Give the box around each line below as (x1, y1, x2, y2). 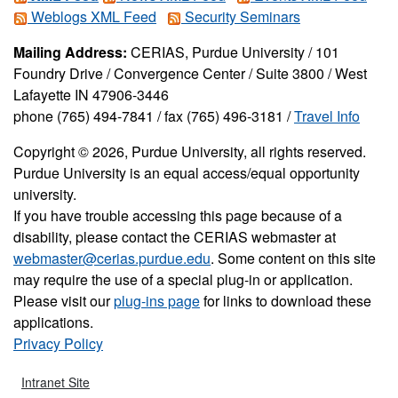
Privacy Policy (13, 332, 103, 354)
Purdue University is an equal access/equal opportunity (13, 162, 360, 183)
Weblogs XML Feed (28, 5, 156, 27)
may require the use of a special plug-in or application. (13, 268, 353, 290)
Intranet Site (21, 372, 90, 391)
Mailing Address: (13, 41, 127, 62)
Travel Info (294, 105, 360, 126)
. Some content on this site (211, 247, 376, 268)
